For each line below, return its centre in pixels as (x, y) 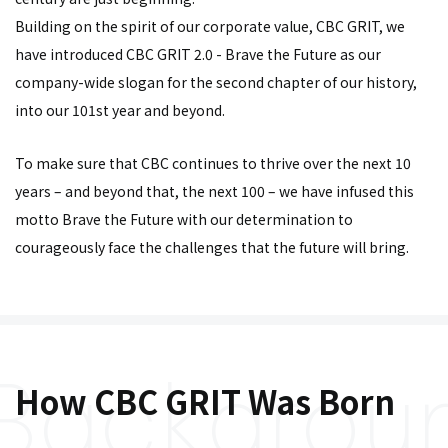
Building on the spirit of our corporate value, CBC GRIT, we (210, 26)
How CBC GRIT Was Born (205, 401)
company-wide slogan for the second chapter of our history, (216, 82)
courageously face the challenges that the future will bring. (212, 247)
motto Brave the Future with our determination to (184, 219)
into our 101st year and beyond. (120, 110)
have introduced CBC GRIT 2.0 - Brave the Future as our (198, 54)
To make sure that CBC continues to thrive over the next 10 (213, 163)
